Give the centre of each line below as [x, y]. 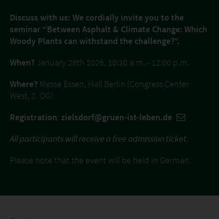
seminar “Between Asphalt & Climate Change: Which [109, 29]
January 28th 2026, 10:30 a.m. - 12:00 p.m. [112, 62]
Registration [33, 117]
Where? [24, 84]
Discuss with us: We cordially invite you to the [97, 17]
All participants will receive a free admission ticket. [99, 139]
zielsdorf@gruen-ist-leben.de [118, 117]
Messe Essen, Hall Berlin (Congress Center [113, 84]
